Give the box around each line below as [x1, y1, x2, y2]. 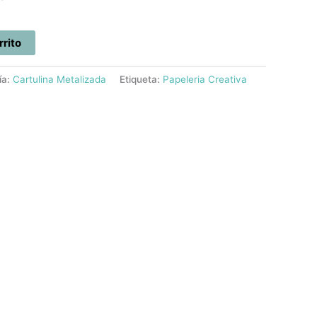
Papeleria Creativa [163, 74, 247, 86]
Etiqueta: [120, 74, 163, 86]
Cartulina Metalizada [13, 74, 106, 86]
